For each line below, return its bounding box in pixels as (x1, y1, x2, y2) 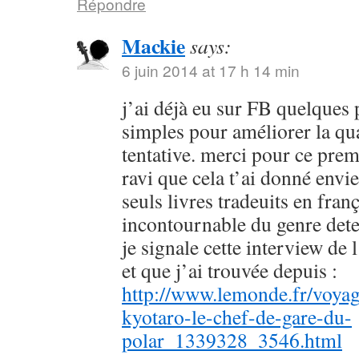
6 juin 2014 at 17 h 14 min (122, 59, 300, 81)
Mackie (122, 30, 185, 61)
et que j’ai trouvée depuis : (122, 256, 337, 284)
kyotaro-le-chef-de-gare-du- (122, 303, 352, 330)
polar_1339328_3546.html (122, 326, 342, 353)
